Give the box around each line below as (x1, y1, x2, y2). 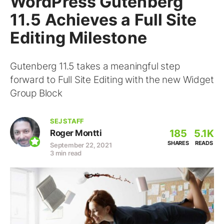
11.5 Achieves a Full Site (10, 10, 197, 29)
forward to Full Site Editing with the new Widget (10, 74, 214, 85)
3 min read (50, 149, 81, 157)
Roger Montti (50, 128, 101, 138)
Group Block (10, 87, 62, 99)
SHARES (167, 139, 189, 146)
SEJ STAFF (50, 117, 84, 125)
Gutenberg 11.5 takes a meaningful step (10, 60, 180, 72)
